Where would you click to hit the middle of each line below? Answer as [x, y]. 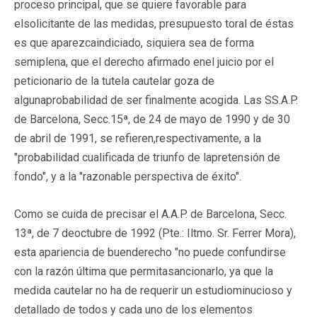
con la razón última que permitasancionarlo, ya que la [144, 271]
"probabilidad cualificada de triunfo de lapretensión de [147, 157]
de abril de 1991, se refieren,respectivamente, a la [138, 138]
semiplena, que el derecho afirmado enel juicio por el [144, 62]
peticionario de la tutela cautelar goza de [114, 81]
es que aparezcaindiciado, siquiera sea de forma [134, 42]
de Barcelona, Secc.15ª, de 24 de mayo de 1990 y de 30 [152, 119]
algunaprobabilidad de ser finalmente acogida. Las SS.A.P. [156, 100]
